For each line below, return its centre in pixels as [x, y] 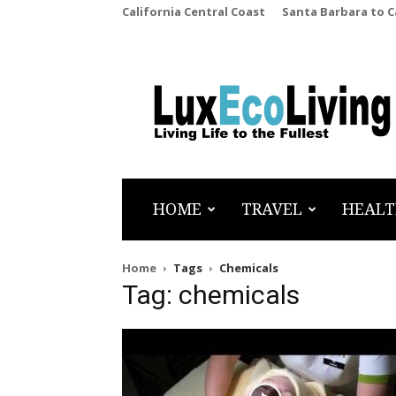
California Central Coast [194, 11]
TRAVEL [272, 209]
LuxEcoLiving [213, 106]
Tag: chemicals [211, 295]
